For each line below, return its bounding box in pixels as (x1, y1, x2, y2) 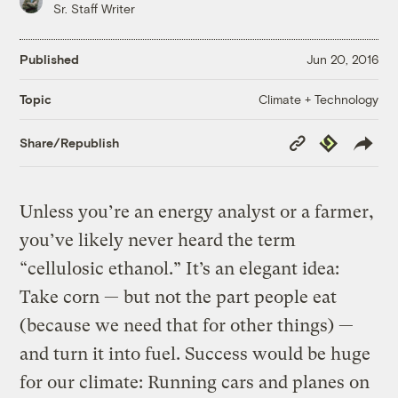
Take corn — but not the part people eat (20, 287, 338, 308)
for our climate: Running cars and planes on (20, 372, 370, 394)
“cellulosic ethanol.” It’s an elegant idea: (20, 259, 340, 280)
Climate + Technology (258, 91, 378, 107)
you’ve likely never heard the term (20, 230, 297, 251)
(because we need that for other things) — (20, 315, 354, 337)
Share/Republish (20, 135, 120, 151)
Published (20, 52, 80, 68)
